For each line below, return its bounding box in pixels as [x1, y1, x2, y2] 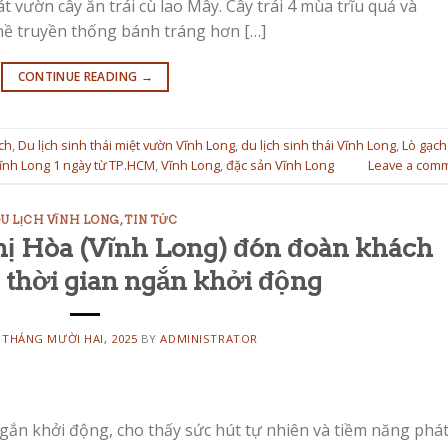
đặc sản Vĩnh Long [226, 156, 334, 175]
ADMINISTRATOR [160, 331, 258, 347]
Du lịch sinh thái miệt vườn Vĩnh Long [18, 136, 235, 155]
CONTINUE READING [17, 67, 141, 85]
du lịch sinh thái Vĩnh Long [241, 136, 396, 155]
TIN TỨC [124, 212, 179, 227]
